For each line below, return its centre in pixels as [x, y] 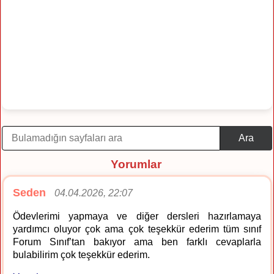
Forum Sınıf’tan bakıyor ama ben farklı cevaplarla [137, 242]
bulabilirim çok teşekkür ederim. [81, 254]
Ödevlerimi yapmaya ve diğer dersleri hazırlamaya [137, 216]
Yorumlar [136, 164]
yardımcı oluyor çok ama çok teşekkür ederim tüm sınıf [137, 229]
